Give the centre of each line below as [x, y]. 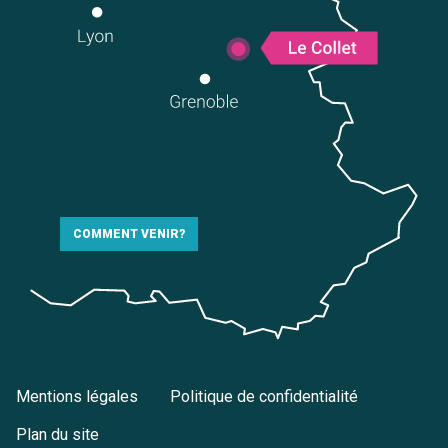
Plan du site [57, 435]
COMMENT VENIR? [129, 234]
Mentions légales [77, 396]
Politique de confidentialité [264, 396]
